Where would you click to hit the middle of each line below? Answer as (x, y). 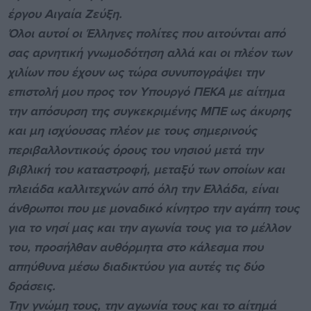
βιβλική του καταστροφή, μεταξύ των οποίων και (146, 169)
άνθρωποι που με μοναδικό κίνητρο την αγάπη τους (153, 208)
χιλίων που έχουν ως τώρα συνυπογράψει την (135, 72)
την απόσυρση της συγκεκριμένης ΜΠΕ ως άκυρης (149, 111)
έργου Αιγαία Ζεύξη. (65, 14)
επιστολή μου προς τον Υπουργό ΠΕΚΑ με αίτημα (146, 91)
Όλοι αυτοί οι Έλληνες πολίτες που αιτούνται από (146, 33)
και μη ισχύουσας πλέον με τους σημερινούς (132, 130)
